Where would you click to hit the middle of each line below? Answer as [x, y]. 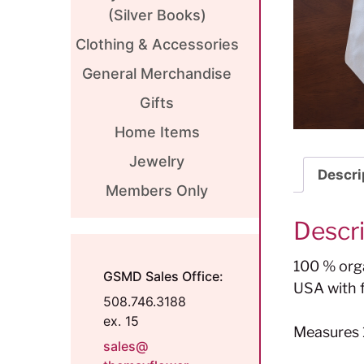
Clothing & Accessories [157, 44]
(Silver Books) [157, 15]
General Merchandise [157, 73]
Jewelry [157, 161]
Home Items [157, 132]
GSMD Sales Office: [163, 276]
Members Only [157, 190]
